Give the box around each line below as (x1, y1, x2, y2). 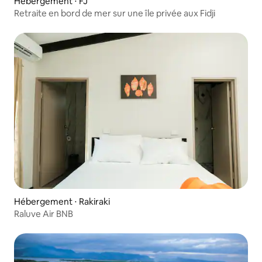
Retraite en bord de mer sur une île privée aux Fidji (14, 8, 215, 19)
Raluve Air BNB (14, 208, 73, 219)
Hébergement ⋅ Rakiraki (14, 195, 110, 207)
